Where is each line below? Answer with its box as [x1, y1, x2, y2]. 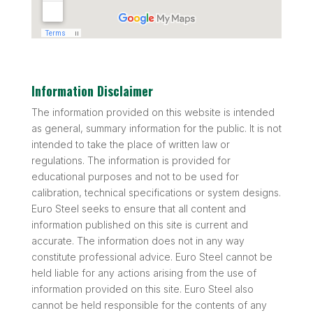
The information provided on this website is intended [31, 105, 275, 118]
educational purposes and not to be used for [31, 170, 239, 182]
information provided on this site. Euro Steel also [31, 282, 254, 295]
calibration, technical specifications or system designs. [31, 186, 281, 198]
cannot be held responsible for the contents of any [31, 298, 267, 311]
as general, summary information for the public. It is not [31, 122, 282, 134]
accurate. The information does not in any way [31, 234, 245, 247]
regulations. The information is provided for [31, 154, 231, 166]
